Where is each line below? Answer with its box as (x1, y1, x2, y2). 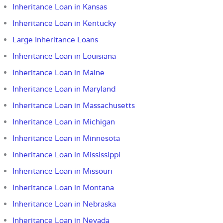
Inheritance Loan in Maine (12, 68, 105, 78)
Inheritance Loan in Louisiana (12, 51, 116, 61)
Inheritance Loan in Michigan (12, 117, 115, 127)
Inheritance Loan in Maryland (12, 84, 115, 94)
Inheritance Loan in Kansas (12, 2, 107, 12)
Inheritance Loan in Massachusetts (12, 101, 135, 111)
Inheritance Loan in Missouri (12, 166, 112, 176)
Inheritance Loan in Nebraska (12, 199, 116, 209)
